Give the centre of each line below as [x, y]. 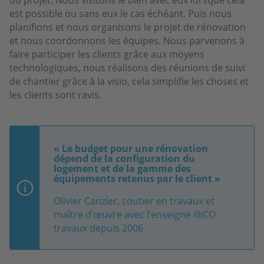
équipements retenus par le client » [137, 178]
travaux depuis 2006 [98, 228]
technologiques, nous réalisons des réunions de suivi [127, 67]
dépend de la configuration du [124, 158]
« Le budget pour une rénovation [131, 148]
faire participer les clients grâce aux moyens [107, 54]
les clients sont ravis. [55, 95]
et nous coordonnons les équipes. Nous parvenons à [127, 40]
